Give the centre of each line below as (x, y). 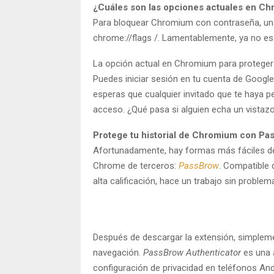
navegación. (118, 252)
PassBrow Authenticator (192, 252)
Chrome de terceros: (136, 165)
